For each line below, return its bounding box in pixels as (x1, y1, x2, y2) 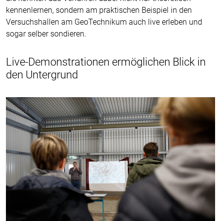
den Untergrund (6, 68, 78, 81)
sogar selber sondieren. (6, 29, 86, 38)
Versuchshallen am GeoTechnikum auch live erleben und (6, 17, 202, 27)
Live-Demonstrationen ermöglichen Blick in (6, 55, 206, 68)
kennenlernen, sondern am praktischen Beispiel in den (6, 5, 192, 15)
